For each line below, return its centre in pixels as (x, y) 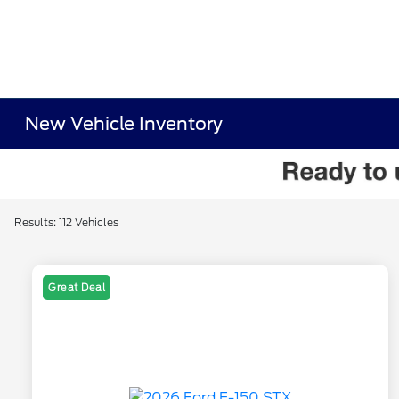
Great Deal (77, 288)
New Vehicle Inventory (124, 124)
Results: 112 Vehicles (66, 222)
